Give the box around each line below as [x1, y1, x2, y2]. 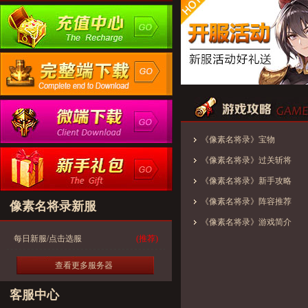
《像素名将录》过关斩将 [201, 155, 291, 165]
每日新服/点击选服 [14, 234, 82, 243]
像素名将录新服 [10, 199, 96, 213]
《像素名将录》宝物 [201, 135, 275, 144]
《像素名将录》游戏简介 [201, 217, 291, 227]
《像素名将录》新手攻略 [201, 176, 291, 186]
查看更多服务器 [55, 261, 113, 270]
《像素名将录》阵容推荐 [201, 197, 291, 206]
